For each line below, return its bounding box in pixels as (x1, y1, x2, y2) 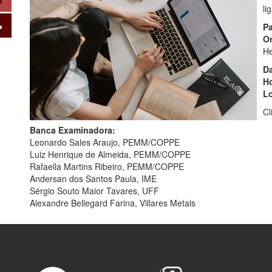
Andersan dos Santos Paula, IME (29, 172, 157, 185)
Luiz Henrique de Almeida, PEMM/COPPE (29, 148, 191, 160)
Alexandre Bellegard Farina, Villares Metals (29, 196, 195, 209)
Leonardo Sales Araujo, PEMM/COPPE (29, 135, 180, 148)
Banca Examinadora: (29, 123, 115, 136)
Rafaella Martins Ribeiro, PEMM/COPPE (29, 160, 184, 172)
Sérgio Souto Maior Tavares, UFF (29, 184, 159, 197)
